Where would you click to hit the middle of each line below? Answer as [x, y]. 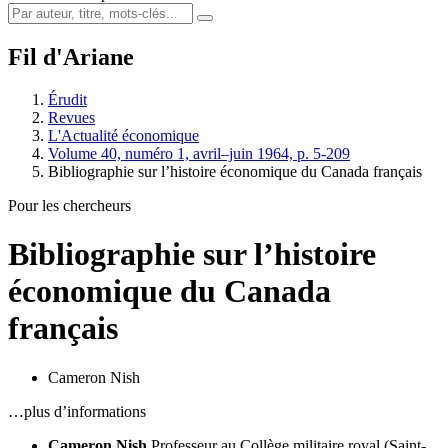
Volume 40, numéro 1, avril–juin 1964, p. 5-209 [199, 153]
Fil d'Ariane [71, 56]
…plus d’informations [77, 411]
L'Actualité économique [123, 135]
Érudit [67, 99]
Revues [71, 117]
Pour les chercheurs [69, 205]
